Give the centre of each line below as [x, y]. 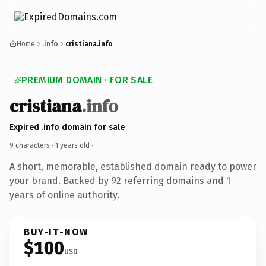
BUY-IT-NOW [56, 232]
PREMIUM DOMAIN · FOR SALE [87, 80]
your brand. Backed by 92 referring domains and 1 [120, 180]
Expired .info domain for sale [67, 127]
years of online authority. [64, 195]
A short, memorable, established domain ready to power [133, 166]
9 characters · [32, 145]
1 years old [72, 145]
